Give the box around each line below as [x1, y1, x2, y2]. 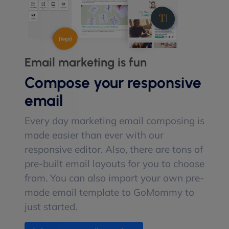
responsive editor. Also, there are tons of [25, 143, 203, 155]
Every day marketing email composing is [25, 114, 204, 127]
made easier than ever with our [25, 128, 164, 141]
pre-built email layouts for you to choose [25, 157, 204, 170]
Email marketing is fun [25, 55, 147, 70]
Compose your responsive [25, 73, 201, 91]
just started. [25, 200, 77, 213]
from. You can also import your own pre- [25, 171, 204, 184]
